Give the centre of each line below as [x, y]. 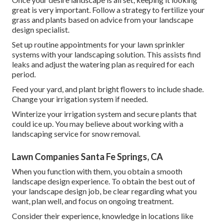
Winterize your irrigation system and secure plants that [104, 114]
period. [24, 74]
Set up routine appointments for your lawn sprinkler [98, 45]
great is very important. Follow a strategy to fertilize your [108, 10]
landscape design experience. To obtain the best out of [104, 181]
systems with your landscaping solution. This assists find [106, 55]
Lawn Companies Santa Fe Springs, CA [87, 157]
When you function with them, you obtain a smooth [97, 171]
